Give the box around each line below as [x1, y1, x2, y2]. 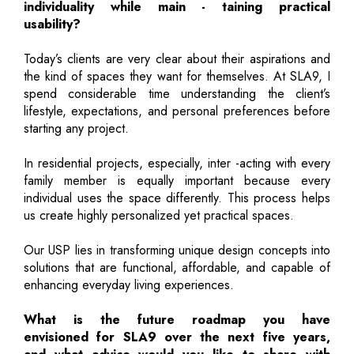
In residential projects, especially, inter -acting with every [24, 153, 330, 172]
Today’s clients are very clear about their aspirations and [24, 49, 330, 68]
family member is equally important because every [24, 171, 330, 190]
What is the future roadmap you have [24, 310, 330, 329]
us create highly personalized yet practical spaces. [24, 205, 294, 224]
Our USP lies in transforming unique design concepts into [24, 240, 330, 259]
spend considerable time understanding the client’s [24, 84, 330, 103]
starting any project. [24, 119, 129, 137]
